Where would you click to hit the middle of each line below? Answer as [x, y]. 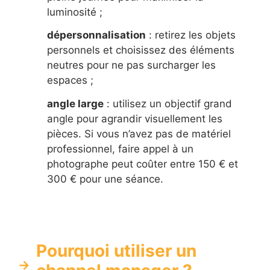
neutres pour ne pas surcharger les [131, 65]
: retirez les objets [191, 35]
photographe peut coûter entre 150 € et [143, 164]
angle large [75, 103]
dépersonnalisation [96, 35]
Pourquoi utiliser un [116, 250]
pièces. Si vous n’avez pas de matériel [139, 133]
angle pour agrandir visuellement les [135, 118]
